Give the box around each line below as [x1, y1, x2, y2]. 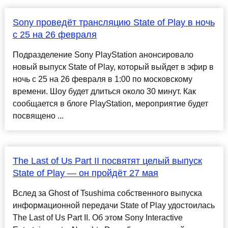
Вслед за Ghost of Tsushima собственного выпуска [12, 189, 202, 198]
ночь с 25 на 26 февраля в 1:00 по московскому [12, 75, 192, 84]
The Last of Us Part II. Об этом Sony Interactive [12, 213, 183, 222]
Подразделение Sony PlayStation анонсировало [12, 50, 193, 60]
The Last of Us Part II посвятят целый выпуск [12, 156, 202, 166]
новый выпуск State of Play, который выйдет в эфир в [12, 63, 214, 72]
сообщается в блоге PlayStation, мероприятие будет [12, 99, 208, 108]
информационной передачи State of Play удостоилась [12, 201, 215, 210]
